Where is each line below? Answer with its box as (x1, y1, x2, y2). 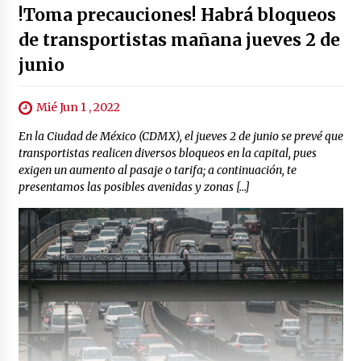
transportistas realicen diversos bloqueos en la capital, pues (18, 146, 317, 161)
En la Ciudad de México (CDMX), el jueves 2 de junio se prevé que (18, 129, 343, 144)
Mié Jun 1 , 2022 (35, 99, 120, 114)
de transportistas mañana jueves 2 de (18, 28, 340, 51)
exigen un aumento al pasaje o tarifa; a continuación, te (18, 163, 297, 178)
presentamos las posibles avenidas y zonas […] (18, 180, 250, 195)
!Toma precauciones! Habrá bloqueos (18, 3, 336, 26)
